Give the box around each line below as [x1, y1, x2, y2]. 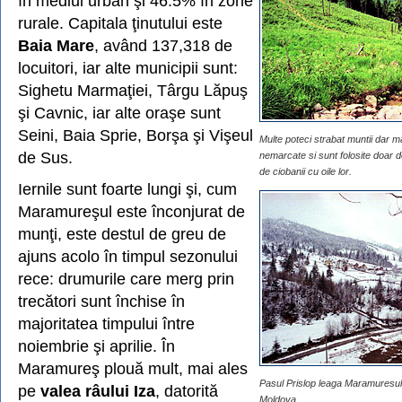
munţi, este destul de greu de [18, 224, 226, 243]
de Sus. [18, 148, 73, 167]
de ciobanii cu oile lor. [259, 166, 352, 177]
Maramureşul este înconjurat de [18, 202, 245, 221]
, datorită [155, 381, 218, 400]
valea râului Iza [40, 381, 155, 400]
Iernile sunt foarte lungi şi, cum [18, 179, 237, 198]
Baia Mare [18, 36, 94, 55]
